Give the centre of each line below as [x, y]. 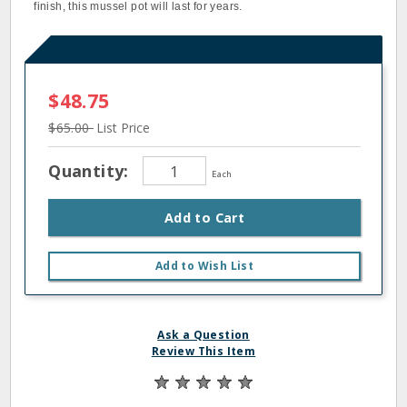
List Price [123, 128]
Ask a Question [203, 335]
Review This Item [203, 351]
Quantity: [91, 170]
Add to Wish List [204, 266]
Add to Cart [204, 218]
